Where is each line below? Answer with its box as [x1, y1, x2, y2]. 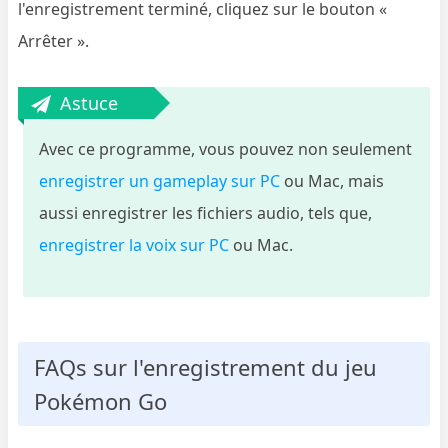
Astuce [60, 90, 119, 115]
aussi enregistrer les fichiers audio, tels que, [39, 201, 373, 224]
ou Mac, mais [280, 169, 385, 192]
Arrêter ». [18, 29, 90, 52]
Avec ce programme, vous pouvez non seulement [39, 137, 413, 160]
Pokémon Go [34, 385, 168, 416]
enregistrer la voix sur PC [39, 233, 230, 256]
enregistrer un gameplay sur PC [39, 169, 281, 192]
